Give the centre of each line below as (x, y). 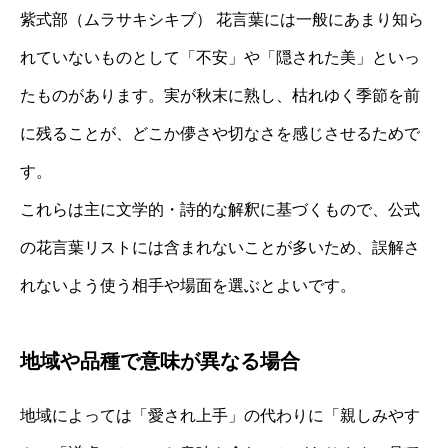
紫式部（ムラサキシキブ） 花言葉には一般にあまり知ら (222, 20)
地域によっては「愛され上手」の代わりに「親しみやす (220, 416)
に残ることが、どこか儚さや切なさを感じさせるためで (220, 134)
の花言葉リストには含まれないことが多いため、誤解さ (220, 248)
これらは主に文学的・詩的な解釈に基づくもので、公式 (220, 210)
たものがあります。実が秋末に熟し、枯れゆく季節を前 (220, 96)
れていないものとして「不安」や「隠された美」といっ (220, 58)
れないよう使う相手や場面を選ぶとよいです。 (188, 286)
